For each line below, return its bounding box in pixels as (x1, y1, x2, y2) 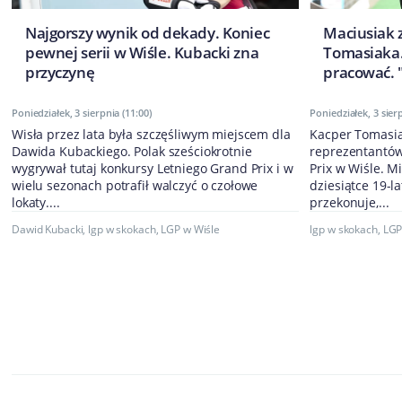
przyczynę (25, 62, 95, 83)
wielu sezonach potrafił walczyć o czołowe (12, 177, 258, 195)
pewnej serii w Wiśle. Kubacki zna (25, 42, 259, 64)
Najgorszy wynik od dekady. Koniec (25, 22, 270, 44)
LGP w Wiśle (161, 222, 221, 238)
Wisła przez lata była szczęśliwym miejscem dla (12, 126, 291, 144)
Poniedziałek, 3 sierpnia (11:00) (12, 106, 152, 120)
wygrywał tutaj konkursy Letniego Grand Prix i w (12, 160, 293, 178)
